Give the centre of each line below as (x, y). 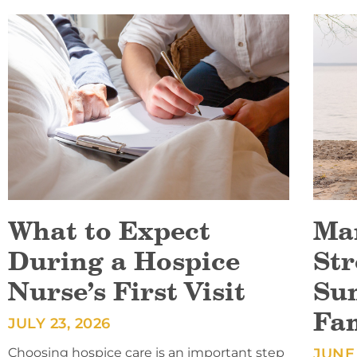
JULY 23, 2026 (59, 324)
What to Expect (109, 231)
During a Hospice (124, 261)
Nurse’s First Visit (127, 292)
